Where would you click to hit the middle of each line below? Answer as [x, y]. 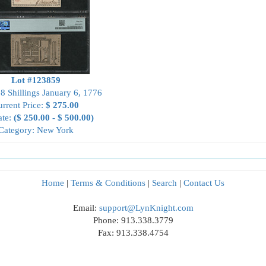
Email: [86, 208]
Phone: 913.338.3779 [133, 220]
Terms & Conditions [108, 183]
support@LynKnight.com [146, 208]
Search [164, 183]
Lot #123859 [36, 80]
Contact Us [204, 183]
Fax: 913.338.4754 [133, 233]
